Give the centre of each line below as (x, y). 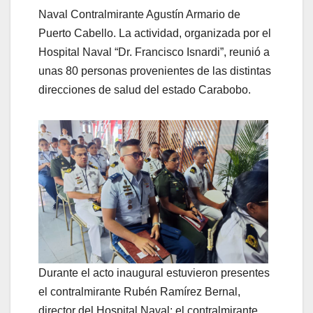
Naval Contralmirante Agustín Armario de (139, 14)
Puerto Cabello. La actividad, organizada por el (155, 33)
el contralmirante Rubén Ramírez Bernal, (139, 291)
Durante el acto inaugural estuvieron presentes (154, 272)
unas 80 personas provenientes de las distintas (155, 71)
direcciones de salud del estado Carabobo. (145, 89)
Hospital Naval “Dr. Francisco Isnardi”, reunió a (154, 52)
